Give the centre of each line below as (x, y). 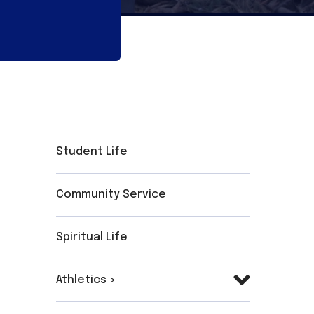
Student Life (92, 152)
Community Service (111, 195)
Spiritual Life (92, 238)
